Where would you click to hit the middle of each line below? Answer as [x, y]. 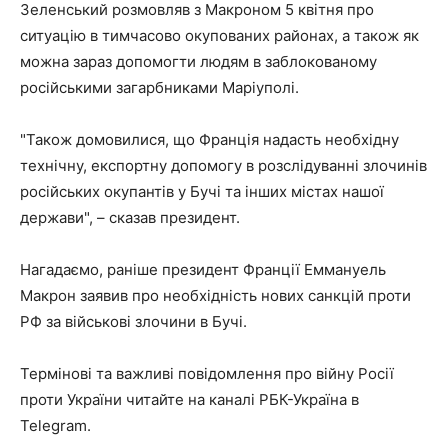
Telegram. [55, 426]
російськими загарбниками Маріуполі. [159, 88]
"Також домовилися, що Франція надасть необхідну [209, 140]
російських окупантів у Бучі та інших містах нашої [202, 192]
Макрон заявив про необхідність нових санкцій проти [215, 296]
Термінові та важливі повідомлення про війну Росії [207, 374]
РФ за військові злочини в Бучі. [133, 322]
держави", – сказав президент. [130, 218]
